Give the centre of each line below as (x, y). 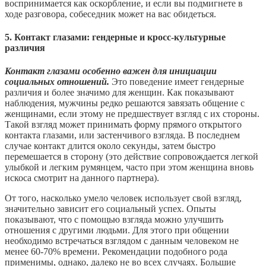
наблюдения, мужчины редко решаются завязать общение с (125, 103)
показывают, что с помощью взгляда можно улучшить (114, 220)
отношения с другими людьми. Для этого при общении (117, 230)
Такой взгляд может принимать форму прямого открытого (123, 125)
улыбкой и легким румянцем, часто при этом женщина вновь (129, 167)
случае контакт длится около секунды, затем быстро (110, 146)
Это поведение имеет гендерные (177, 82)
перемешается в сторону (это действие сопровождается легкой (132, 157)
